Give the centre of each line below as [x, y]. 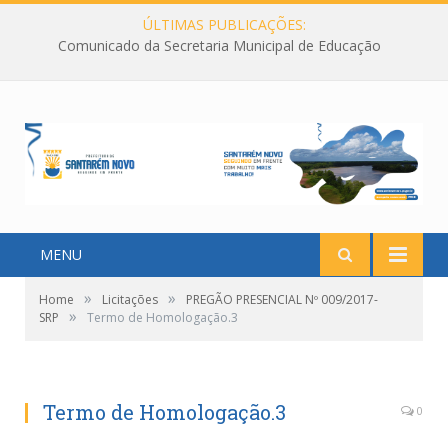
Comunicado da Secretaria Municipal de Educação [219, 46]
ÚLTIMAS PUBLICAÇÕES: [224, 24]
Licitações [130, 300]
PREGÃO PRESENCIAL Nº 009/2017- [282, 300]
